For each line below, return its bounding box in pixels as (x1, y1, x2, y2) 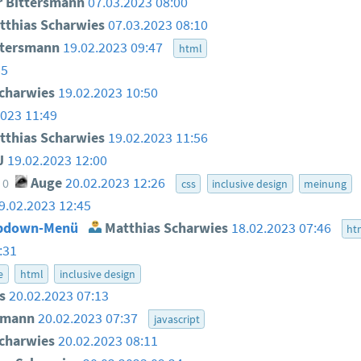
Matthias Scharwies (101, 219, 228, 238)
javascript (153, 312, 200, 327)
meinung (304, 176, 347, 192)
